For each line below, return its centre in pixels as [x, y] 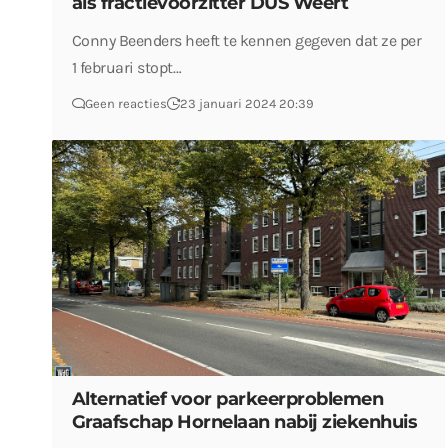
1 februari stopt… [126, 68]
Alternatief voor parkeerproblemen [227, 398]
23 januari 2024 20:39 [246, 104]
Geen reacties [125, 104]
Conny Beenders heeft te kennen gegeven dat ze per [246, 41]
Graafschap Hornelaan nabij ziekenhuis [244, 421]
